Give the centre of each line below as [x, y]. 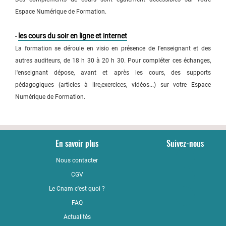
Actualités [77, 217]
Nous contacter [77, 160]
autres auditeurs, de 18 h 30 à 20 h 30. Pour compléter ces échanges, [113, 61]
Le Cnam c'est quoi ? [77, 189]
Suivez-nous [185, 143]
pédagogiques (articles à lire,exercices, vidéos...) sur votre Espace [113, 85]
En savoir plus [77, 143]
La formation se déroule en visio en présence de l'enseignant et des [113, 48]
